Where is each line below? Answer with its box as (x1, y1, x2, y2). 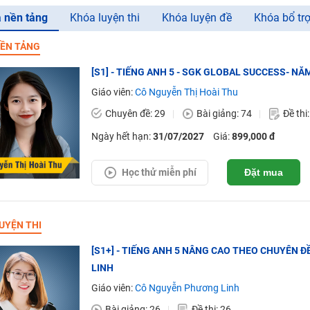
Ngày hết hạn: (91, 131, 153, 142)
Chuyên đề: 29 (104, 108, 165, 119)
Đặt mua (244, 167, 283, 178)
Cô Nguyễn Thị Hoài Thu (134, 86, 238, 98)
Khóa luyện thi (69, 11, 140, 24)
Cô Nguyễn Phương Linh (134, 282, 239, 293)
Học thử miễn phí (121, 167, 197, 178)
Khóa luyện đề (161, 11, 232, 24)
